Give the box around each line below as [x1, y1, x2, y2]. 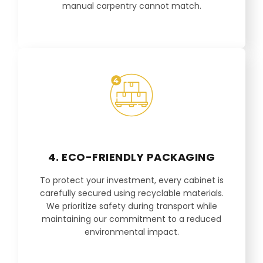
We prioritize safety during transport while [46, 200, 217, 213]
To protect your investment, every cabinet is [39, 174, 224, 187]
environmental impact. [84, 226, 179, 238]
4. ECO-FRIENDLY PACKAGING [48, 150, 215, 165]
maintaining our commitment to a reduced [42, 213, 221, 225]
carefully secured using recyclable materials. [39, 187, 224, 200]
